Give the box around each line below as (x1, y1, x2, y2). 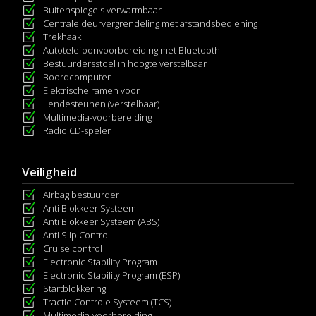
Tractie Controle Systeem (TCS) (43, 296, 171, 308)
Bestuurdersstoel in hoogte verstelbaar (43, 57, 207, 70)
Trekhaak (43, 30, 81, 43)
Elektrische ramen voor (43, 84, 140, 97)
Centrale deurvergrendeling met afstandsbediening (43, 17, 257, 30)
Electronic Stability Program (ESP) (43, 269, 180, 281)
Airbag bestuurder (43, 188, 119, 201)
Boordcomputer (43, 71, 111, 83)
